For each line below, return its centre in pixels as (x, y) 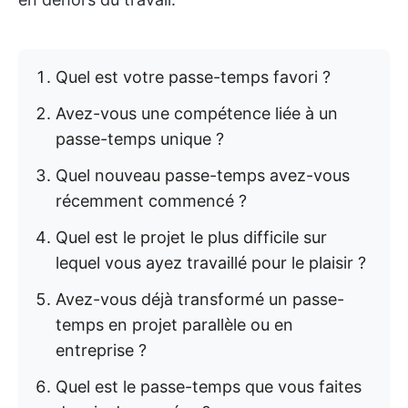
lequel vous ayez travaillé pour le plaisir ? (211, 263)
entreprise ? (101, 350)
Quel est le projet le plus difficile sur (191, 237)
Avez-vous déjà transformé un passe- (200, 299)
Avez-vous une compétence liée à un (197, 113)
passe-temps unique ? (140, 139)
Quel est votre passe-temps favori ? (193, 77)
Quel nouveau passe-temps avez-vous (203, 175)
